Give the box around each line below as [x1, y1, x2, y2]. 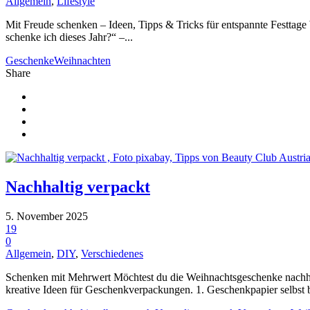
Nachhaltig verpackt [6, 177, 150, 196]
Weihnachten [54, 55, 111, 67]
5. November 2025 [6, 210, 88, 222]
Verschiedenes [81, 247, 143, 259]
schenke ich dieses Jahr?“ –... [6, 31, 133, 44]
